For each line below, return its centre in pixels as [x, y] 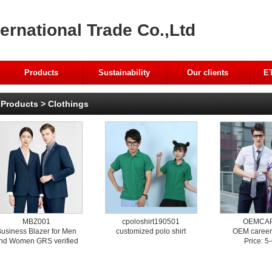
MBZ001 [36, 222]
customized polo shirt [151, 231]
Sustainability [124, 73]
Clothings [68, 104]
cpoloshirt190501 [151, 222]
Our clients [208, 73]
